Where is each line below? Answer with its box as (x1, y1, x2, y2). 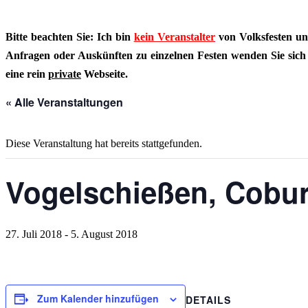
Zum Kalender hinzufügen (37, 291, 159, 305)
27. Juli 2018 (5, 228, 62, 240)
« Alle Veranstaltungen (5, 94, 123, 110)
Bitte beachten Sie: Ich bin (5, 31, 134, 43)
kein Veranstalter (133, 31, 215, 43)
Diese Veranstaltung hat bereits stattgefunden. (5, 137, 202, 149)
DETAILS (186, 292, 231, 307)
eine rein (5, 68, 48, 80)
